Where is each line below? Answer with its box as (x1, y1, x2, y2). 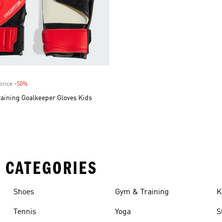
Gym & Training (114, 188, 169, 196)
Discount (27, 81, 51, 87)
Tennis (13, 208, 36, 216)
